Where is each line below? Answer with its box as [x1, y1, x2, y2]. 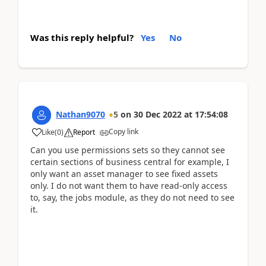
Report [73, 127, 95, 137]
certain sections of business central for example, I [30, 156, 229, 167]
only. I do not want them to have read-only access [30, 180, 227, 191]
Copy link [109, 126, 138, 137]
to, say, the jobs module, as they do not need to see [30, 192, 235, 203]
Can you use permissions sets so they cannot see [30, 144, 225, 156]
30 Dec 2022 [134, 109, 182, 120]
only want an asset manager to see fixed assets [30, 168, 218, 179]
